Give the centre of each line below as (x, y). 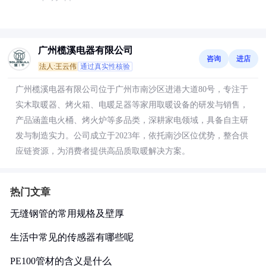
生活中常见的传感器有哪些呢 (72, 237)
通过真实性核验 (105, 66)
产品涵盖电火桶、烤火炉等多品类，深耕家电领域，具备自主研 (132, 120)
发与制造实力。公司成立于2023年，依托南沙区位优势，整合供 (132, 136)
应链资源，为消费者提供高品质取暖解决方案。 (103, 151)
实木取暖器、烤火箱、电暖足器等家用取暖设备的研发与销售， (132, 105)
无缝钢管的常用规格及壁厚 (67, 213)
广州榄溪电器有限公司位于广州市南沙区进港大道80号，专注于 (132, 89)
